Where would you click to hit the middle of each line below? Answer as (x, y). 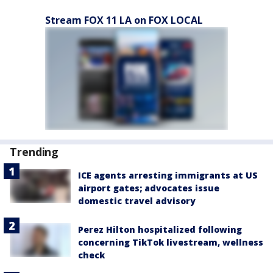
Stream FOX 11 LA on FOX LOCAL (124, 20)
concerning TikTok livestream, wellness (171, 242)
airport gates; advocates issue (149, 188)
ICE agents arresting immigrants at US (168, 175)
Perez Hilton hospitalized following (160, 229)
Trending (34, 152)
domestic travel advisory (137, 201)
